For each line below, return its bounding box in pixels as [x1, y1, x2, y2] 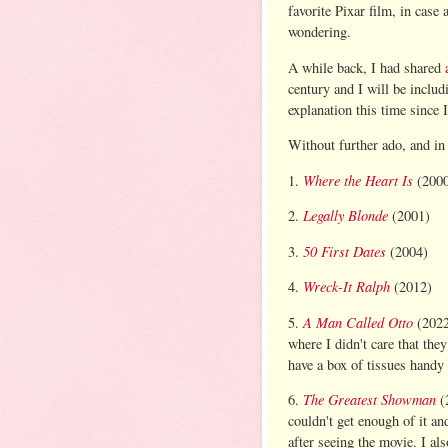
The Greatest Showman [303, 389, 436, 410]
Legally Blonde [303, 205, 388, 226]
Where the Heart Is [303, 169, 413, 190]
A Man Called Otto [303, 311, 413, 332]
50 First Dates [303, 240, 386, 261]
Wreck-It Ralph [303, 276, 390, 297]
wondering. [288, 22, 351, 42]
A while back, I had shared [288, 57, 445, 77]
